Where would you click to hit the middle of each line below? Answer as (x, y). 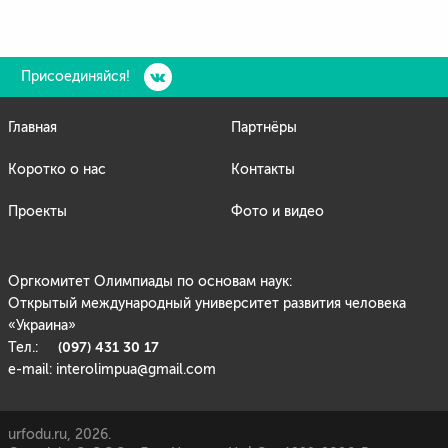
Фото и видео (277, 211)
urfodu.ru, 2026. (59, 434)
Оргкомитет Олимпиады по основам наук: (150, 281)
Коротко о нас (57, 169)
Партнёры (264, 127)
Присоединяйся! (76, 76)
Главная (32, 127)
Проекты (37, 211)
